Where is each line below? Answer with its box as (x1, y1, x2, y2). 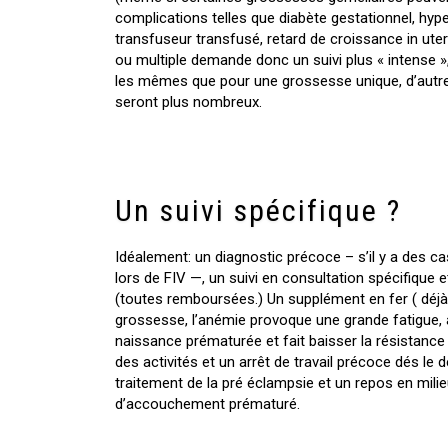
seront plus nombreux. (115, 92, 262, 111)
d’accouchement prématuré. (115, 394, 300, 413)
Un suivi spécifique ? (115, 192, 401, 228)
